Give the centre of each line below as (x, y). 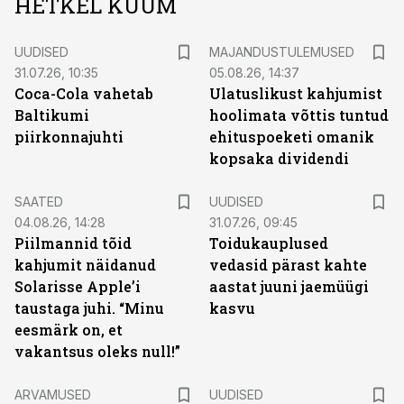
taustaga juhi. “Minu (89, 308)
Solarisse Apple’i (78, 286)
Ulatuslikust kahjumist (296, 93)
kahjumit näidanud (85, 265)
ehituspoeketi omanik (292, 137)
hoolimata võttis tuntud (299, 115)
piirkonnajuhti (69, 137)
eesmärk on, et (69, 330)
